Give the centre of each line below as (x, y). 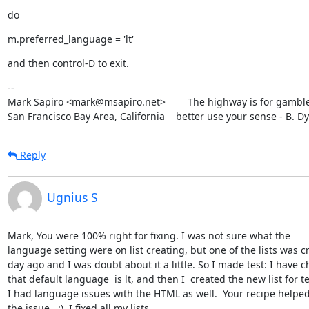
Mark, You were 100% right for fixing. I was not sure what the (149, 235)
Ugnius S (72, 197)
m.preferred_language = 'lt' (70, 39)
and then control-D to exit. (68, 63)
